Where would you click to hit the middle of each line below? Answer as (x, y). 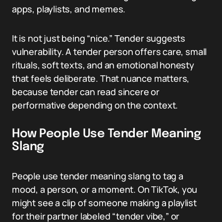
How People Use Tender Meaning (107, 134)
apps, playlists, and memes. (69, 9)
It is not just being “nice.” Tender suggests (99, 38)
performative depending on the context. (95, 105)
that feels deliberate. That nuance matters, (101, 78)
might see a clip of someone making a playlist (104, 203)
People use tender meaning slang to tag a (98, 176)
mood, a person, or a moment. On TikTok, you (105, 189)
